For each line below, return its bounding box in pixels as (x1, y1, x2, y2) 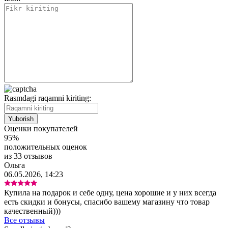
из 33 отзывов (4, 151, 52, 160)
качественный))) (4, 206, 61, 215)
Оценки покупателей (4, 124, 78, 133)
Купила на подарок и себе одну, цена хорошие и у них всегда (4, 188, 216, 197)
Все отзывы (4, 215, 45, 224)
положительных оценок (4, 142, 87, 151)
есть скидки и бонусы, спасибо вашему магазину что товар (4, 197, 210, 206)
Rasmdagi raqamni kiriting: (4, 93, 91, 102)
